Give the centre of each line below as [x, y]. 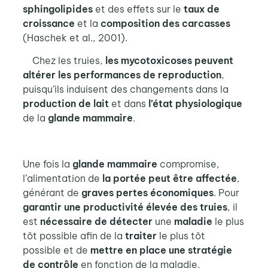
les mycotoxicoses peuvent [169, 61]
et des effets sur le [138, 9]
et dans [128, 104]
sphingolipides [57, 9]
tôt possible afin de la [74, 236]
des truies [203, 207]
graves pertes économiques [147, 193]
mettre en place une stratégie [161, 250]
